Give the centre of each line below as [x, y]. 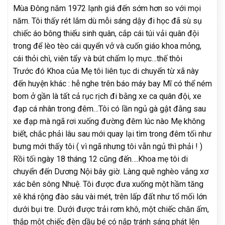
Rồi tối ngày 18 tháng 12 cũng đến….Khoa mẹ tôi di [100, 159]
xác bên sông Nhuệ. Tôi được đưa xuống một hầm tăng [108, 184]
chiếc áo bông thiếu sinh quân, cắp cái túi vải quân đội [106, 33]
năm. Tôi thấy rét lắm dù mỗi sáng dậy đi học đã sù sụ [107, 21]
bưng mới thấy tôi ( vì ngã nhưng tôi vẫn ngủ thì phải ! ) [108, 146]
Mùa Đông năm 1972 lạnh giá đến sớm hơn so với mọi [107, 8]
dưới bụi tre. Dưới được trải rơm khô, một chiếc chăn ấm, [111, 209]
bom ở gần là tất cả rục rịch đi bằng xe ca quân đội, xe [107, 96]
